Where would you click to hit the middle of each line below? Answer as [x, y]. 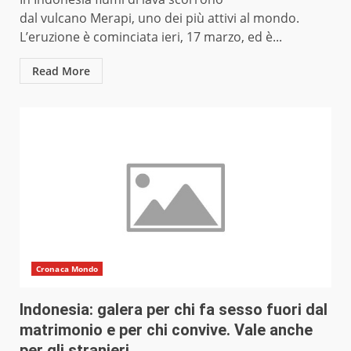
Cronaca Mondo [67, 269]
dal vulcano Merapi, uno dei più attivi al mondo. [159, 18]
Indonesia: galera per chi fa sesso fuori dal [174, 310]
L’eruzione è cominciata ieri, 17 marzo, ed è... [151, 37]
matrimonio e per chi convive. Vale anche [166, 330]
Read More [61, 71]
